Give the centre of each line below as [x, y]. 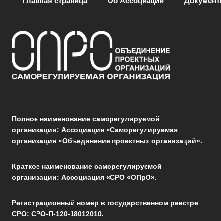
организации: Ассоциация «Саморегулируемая [95, 129]
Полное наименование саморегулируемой [86, 119]
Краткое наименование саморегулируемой [87, 166]
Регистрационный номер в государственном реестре [105, 203]
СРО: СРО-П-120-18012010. [58, 213]
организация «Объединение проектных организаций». [107, 140]
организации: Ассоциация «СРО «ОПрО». [84, 177]
